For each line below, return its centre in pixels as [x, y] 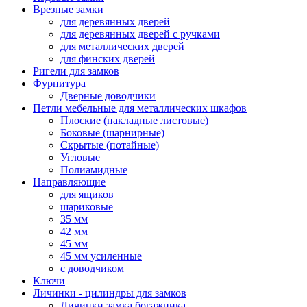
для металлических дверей [122, 46]
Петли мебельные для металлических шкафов [140, 108]
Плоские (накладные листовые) [134, 120]
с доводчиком [92, 268]
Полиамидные [94, 169]
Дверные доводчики [108, 95]
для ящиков [87, 194]
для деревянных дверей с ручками [140, 34]
